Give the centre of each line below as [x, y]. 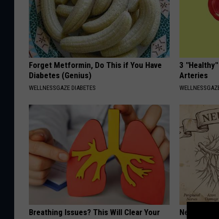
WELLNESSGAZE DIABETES [62, 88]
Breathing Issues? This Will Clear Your [94, 212]
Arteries [194, 76]
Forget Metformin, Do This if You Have [95, 65]
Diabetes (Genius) [60, 76]
